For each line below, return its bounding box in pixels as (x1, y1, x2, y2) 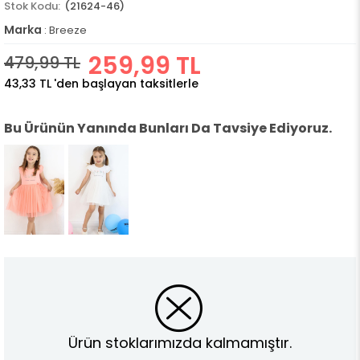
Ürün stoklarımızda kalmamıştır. (68, 332, 292, 353)
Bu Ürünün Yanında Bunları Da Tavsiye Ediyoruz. (4, 119, 332, 137)
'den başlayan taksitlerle (54, 76, 198, 92)
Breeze (49, 22, 87, 38)
